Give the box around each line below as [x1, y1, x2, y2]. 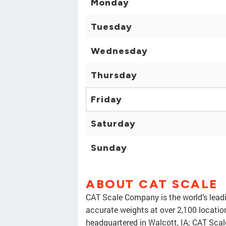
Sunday [91, 142, 127, 154]
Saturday [91, 118, 136, 130]
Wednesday [91, 45, 148, 57]
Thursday [91, 70, 137, 81]
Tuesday [91, 21, 132, 33]
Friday [91, 94, 122, 105]
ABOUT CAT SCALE [86, 177, 218, 192]
